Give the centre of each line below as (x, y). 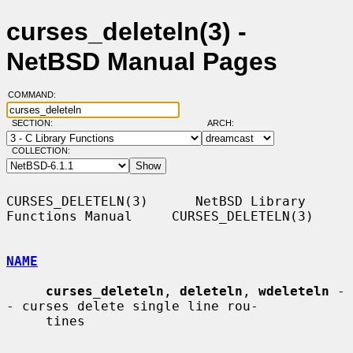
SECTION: (35, 123)
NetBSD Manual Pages (142, 62)
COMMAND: (36, 95)
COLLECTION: (41, 151)
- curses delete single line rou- (132, 306)
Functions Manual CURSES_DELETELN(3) (160, 216)
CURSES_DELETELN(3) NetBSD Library (156, 201)
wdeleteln (294, 291)
